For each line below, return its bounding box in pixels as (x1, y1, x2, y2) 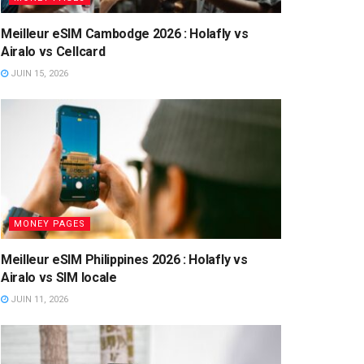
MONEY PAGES (14, 219, 85, 229)
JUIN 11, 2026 (8, 294, 68, 305)
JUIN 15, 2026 (8, 67, 68, 79)
